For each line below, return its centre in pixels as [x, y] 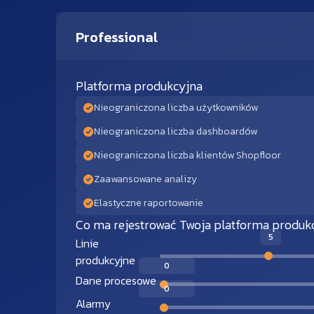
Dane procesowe [116, 280]
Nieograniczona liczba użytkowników [176, 108]
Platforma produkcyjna [139, 86]
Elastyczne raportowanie [149, 203]
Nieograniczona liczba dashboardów [176, 132]
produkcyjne [105, 260]
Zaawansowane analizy [145, 179]
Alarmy [93, 303]
